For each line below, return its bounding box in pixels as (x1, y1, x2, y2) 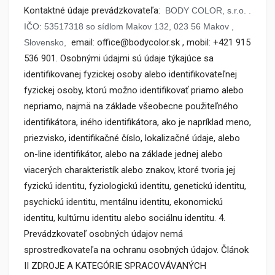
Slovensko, (24, 37, 66, 47)
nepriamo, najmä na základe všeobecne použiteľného (24, 101, 238, 112)
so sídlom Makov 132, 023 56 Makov (86, 21, 229, 31)
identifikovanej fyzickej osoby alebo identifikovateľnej (24, 69, 237, 80)
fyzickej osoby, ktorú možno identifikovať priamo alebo (24, 85, 244, 96)
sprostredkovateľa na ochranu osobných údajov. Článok (24, 244, 249, 255)
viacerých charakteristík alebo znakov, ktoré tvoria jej (24, 165, 235, 176)
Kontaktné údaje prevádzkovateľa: (24, 5, 165, 16)
